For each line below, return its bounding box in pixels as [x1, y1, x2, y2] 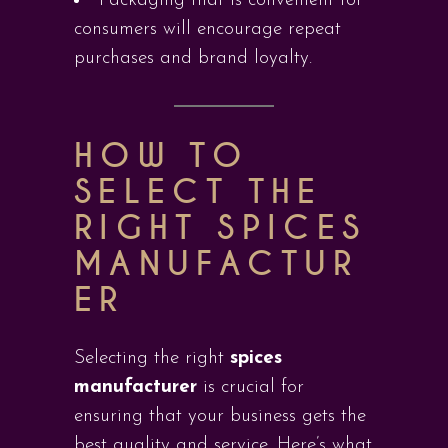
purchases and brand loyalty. [74, 49, 312, 68]
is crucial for [197, 378, 304, 397]
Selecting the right [74, 349, 230, 368]
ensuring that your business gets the [74, 407, 366, 426]
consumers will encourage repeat [74, 20, 341, 39]
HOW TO [74, 136, 250, 177]
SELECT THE [74, 172, 323, 213]
